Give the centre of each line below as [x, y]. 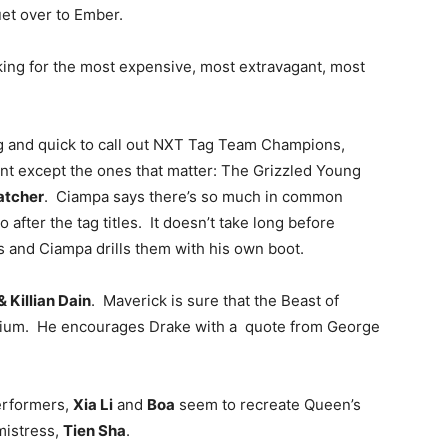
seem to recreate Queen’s [268, 404]
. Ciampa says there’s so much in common [193, 196]
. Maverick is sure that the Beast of [215, 300]
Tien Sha [94, 430]
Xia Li [93, 404]
